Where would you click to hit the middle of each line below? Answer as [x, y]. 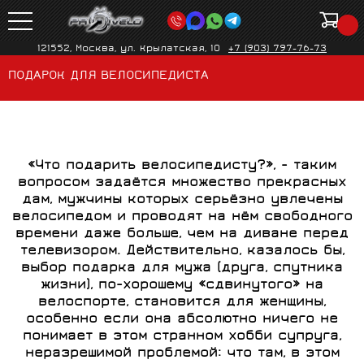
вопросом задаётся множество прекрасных [182, 183]
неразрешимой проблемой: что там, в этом [182, 354]
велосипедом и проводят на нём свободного [182, 217]
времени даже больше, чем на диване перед [182, 234]
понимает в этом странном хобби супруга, [182, 337]
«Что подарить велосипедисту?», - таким [182, 166]
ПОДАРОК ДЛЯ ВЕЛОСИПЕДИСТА [108, 76]
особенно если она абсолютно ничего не [182, 320]
